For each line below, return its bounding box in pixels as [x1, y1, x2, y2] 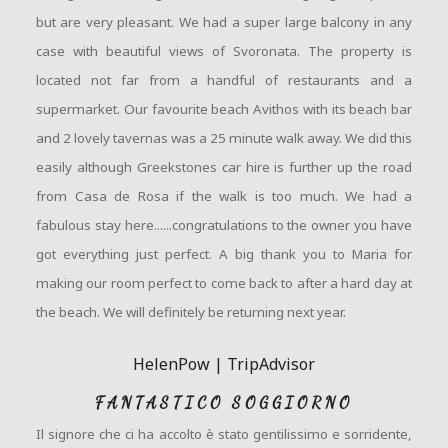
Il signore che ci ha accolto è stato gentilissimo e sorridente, [36, 424, 412, 443]
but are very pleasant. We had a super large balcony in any [36, 12, 412, 31]
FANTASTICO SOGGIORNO [95, 392, 353, 412]
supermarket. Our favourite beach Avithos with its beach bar [36, 99, 412, 118]
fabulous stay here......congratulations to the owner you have [36, 215, 412, 234]
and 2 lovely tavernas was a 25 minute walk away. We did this [36, 128, 412, 147]
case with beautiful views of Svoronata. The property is [36, 41, 412, 60]
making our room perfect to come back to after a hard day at [36, 273, 412, 292]
